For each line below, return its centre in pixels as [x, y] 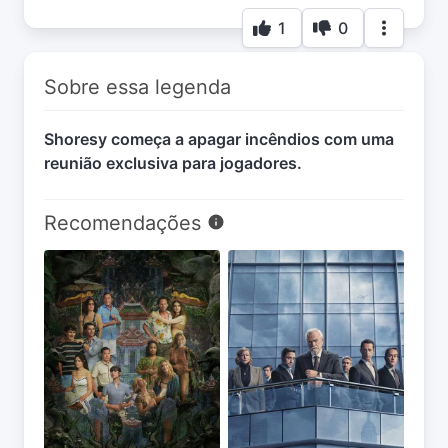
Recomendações [125, 222]
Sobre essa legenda [137, 86]
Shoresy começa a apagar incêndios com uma [219, 138]
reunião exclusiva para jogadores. [173, 162]
